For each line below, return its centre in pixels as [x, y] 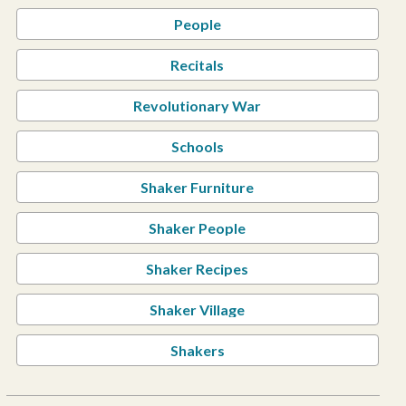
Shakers [197, 350]
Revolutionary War [198, 106]
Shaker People [198, 228]
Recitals [198, 65]
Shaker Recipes [198, 269]
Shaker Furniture [198, 187]
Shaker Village [198, 309]
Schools [197, 146]
